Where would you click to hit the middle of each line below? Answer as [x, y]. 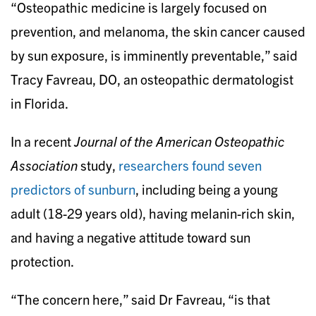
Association [45, 165]
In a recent [42, 141]
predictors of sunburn [73, 189]
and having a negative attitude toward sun [130, 237]
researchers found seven [190, 165]
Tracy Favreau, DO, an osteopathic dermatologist [152, 79]
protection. [42, 261]
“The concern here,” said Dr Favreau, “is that [140, 299]
